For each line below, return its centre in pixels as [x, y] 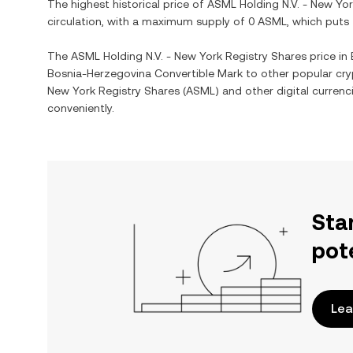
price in [329, 56]
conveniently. [81, 108]
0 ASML [268, 21]
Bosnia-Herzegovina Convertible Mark [145, 73]
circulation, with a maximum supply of [148, 21]
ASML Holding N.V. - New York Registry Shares [189, 56]
